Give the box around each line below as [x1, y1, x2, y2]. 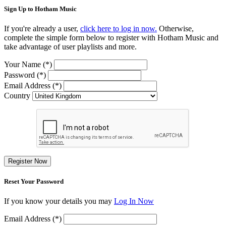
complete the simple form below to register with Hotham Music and [4, 33, 218, 42]
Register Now [8, 157, 47, 165]
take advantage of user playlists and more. [4, 42, 137, 51]
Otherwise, [157, 24, 194, 33]
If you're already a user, [4, 24, 80, 33]
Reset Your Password [4, 178, 64, 186]
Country [4, 91, 30, 100]
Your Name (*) [4, 60, 52, 69]
